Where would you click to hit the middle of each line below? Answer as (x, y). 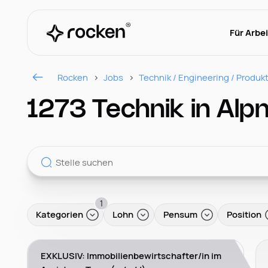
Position (244, 214)
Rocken (73, 77)
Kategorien (59, 214)
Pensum (180, 214)
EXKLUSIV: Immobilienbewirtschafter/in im (131, 255)
